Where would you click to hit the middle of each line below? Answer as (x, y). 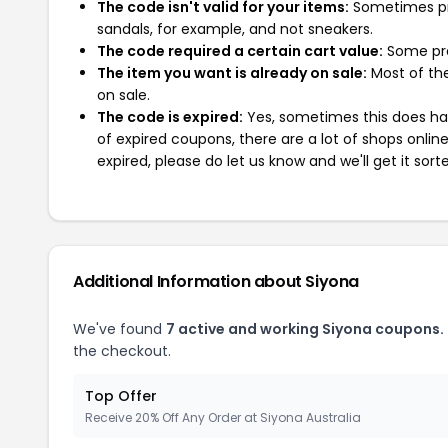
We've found (119, 329)
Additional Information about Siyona (216, 281)
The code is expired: (170, 117)
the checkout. (122, 351)
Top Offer (121, 396)
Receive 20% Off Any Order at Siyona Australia (223, 417)
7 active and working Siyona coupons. (305, 329)
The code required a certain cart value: (240, 51)
